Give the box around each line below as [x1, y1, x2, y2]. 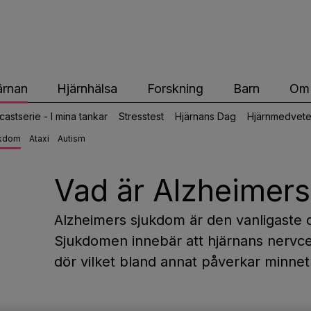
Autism [58, 133, 85, 144]
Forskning [147, 81, 204, 96]
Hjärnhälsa [57, 81, 118, 96]
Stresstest [119, 110, 164, 122]
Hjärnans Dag [175, 110, 236, 122]
